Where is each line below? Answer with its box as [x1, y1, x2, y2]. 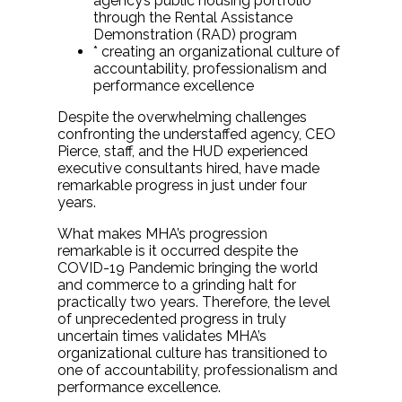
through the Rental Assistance [93, 9, 293, 27]
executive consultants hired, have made [57, 160, 319, 178]
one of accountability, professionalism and [57, 362, 337, 380]
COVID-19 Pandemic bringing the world [57, 259, 318, 277]
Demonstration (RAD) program [93, 26, 297, 44]
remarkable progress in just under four [57, 177, 307, 195]
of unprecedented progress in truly [57, 310, 286, 328]
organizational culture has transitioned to [57, 345, 328, 363]
